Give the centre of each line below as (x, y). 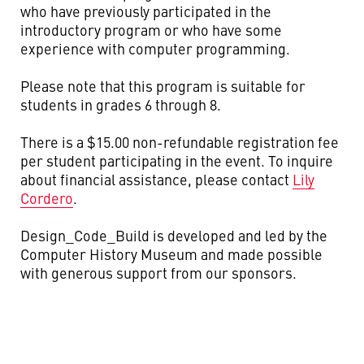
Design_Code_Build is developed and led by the (174, 235)
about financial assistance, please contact (156, 179)
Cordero (47, 198)
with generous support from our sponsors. (158, 273)
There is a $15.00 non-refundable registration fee (180, 142)
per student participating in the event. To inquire (177, 160)
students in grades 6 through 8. (121, 104)
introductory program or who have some (151, 30)
